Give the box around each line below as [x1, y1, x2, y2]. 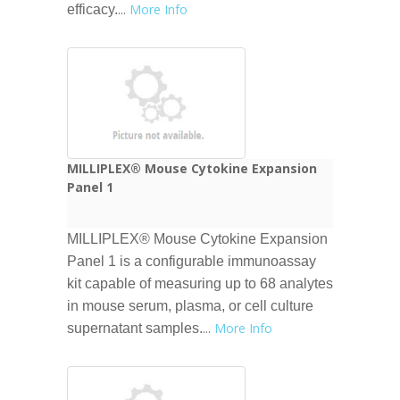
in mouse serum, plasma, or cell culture [67, 297, 313, 313]
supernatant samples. [67, 320, 203, 336]
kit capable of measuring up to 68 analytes [67, 275, 333, 291]
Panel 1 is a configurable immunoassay [67, 253, 316, 269]
